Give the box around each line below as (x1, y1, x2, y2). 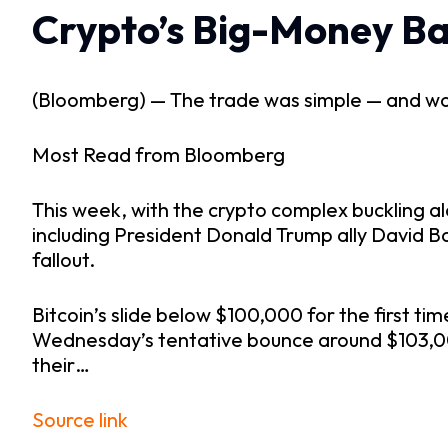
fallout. (32, 247, 95, 273)
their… (32, 352, 90, 378)
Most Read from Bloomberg (32, 142, 285, 168)
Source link (32, 407, 128, 433)
